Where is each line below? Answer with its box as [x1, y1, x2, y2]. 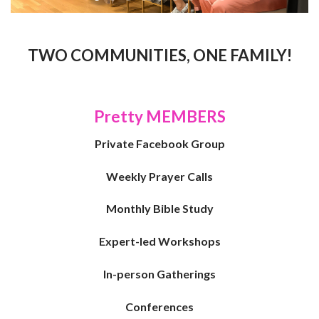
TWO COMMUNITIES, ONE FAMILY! [27, 45, 292, 65]
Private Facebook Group [94, 136, 225, 150]
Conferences [125, 299, 194, 313]
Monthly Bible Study [105, 202, 214, 216]
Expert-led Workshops [98, 234, 221, 249]
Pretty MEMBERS [93, 106, 226, 126]
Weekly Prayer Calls [106, 169, 213, 183]
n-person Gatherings [106, 266, 216, 281]
